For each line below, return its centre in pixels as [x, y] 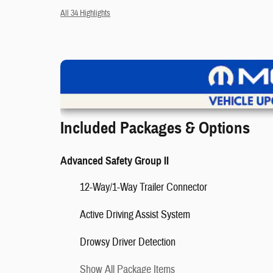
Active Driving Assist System [135, 215]
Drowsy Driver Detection [128, 242]
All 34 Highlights [85, 13]
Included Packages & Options [155, 128]
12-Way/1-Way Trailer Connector [144, 187]
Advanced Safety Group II [115, 161]
